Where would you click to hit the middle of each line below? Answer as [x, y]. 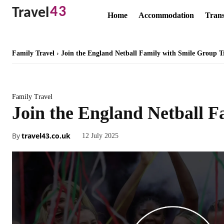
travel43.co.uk [46, 135]
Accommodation [166, 15]
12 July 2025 [100, 135]
